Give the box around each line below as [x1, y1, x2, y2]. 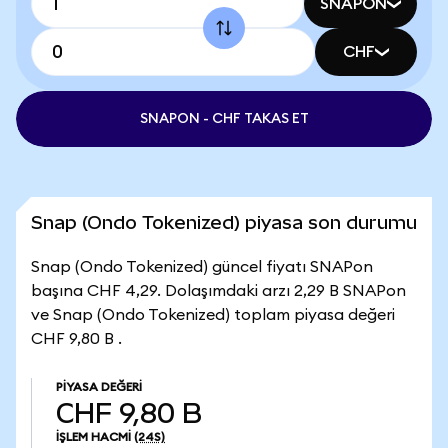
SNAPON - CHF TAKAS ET [139, 112, 309, 126]
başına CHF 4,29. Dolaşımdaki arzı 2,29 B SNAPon [31, 283, 406, 299]
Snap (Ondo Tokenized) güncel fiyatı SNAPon [31, 259, 373, 275]
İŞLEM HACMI [56, 431, 131, 443]
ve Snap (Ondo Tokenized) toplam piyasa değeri [31, 307, 395, 323]
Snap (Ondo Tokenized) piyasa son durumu [31, 212, 417, 233]
